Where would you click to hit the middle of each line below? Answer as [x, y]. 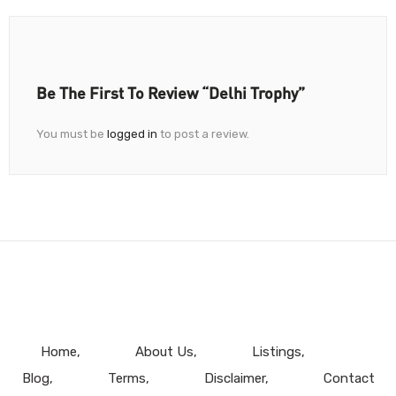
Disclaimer [234, 379]
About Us [164, 352]
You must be [72, 134]
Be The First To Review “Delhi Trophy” [171, 93]
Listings [276, 352]
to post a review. [203, 134]
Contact [349, 379]
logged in [132, 134]
